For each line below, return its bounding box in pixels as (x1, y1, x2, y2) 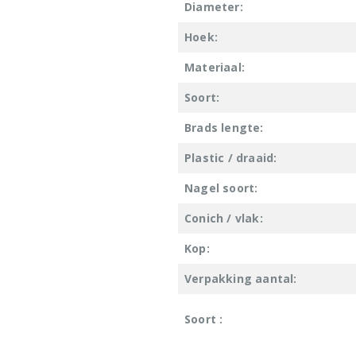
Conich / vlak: (184, 210, 263, 226)
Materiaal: (184, 59, 245, 75)
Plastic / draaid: (184, 149, 277, 165)
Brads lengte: (184, 119, 264, 135)
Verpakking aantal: (184, 270, 297, 286)
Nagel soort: (184, 180, 258, 195)
